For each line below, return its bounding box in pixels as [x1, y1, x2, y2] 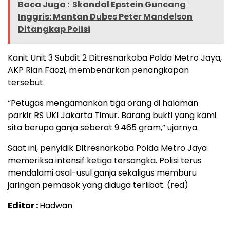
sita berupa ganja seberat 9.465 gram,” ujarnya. [8, 121, 199, 133]
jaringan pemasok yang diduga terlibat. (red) [8, 179, 188, 191]
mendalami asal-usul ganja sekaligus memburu [8, 166, 197, 179]
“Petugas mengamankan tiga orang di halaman [8, 97, 198, 109]
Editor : [8, 199, 40, 212]
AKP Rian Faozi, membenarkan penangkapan [8, 64, 189, 76]
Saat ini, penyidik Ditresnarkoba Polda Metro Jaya [8, 142, 207, 154]
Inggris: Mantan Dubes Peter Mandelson [18, 10, 193, 23]
